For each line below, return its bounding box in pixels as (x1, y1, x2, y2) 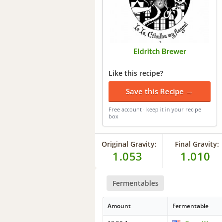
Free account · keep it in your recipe (109, 106, 201, 113)
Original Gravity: (101, 139, 157, 149)
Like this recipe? (109, 68, 163, 78)
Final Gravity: (174, 139, 219, 149)
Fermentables (112, 178, 159, 188)
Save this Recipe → (126, 86, 193, 97)
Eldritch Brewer (133, 48, 186, 56)
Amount (108, 201, 131, 210)
